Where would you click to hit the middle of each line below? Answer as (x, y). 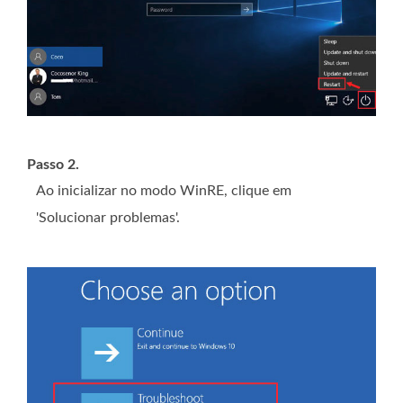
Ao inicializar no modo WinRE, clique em (164, 191)
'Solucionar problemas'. (108, 218)
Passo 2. (53, 165)
